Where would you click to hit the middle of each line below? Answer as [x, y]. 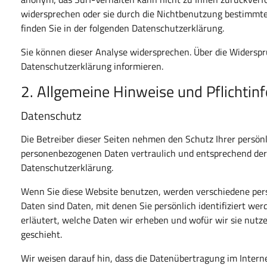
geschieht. [42, 234]
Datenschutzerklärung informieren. [92, 66]
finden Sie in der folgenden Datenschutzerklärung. [123, 28]
